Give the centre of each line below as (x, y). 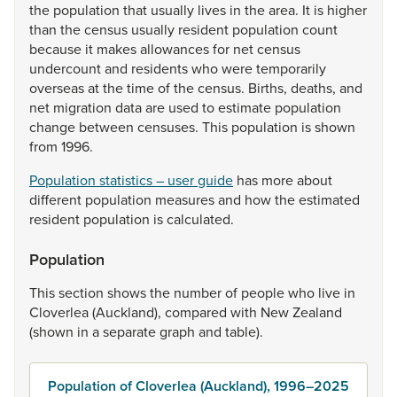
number (199, 292)
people (265, 292)
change (54, 127)
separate (131, 331)
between (108, 127)
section (83, 292)
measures (187, 199)
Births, (269, 88)
